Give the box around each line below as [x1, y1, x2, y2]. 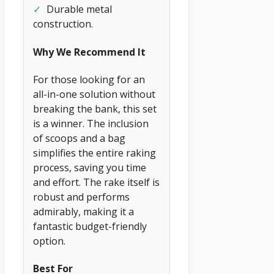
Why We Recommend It [33, 45, 146, 59]
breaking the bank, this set [33, 102, 157, 116]
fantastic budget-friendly [33, 219, 147, 233]
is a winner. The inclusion [33, 116, 149, 130]
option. [33, 234, 65, 248]
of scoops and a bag [33, 131, 125, 145]
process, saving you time [33, 160, 146, 174]
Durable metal [44, 2, 112, 17]
